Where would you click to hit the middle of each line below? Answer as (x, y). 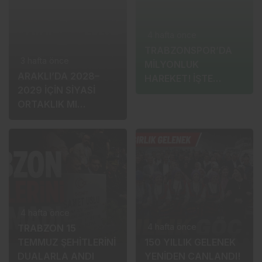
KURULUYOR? (49, 118)
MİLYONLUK (171, 90)
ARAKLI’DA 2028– (58, 76)
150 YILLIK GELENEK (190, 242)
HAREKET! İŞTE (178, 104)
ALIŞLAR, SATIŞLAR (189, 118)
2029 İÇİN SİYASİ (56, 90)
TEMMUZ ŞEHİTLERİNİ (67, 242)
